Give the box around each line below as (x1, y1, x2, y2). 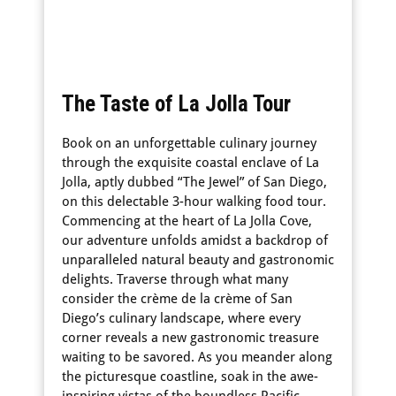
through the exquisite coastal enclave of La (62, 155, 319, 171)
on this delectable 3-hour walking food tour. (62, 194, 326, 209)
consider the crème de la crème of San (62, 291, 293, 307)
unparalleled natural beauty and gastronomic (62, 252, 334, 268)
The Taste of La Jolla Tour (62, 91, 291, 117)
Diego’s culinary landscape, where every (62, 310, 301, 326)
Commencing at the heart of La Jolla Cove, (62, 213, 312, 229)
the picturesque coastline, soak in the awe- (62, 369, 318, 385)
